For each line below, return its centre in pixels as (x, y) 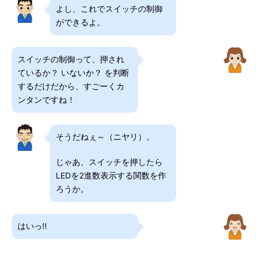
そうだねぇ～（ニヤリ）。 (105, 137)
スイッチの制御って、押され (71, 59)
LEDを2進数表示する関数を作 (111, 176)
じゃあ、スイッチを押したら (109, 162)
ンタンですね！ (46, 100)
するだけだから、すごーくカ (71, 86)
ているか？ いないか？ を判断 (73, 73)
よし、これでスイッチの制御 (109, 9)
